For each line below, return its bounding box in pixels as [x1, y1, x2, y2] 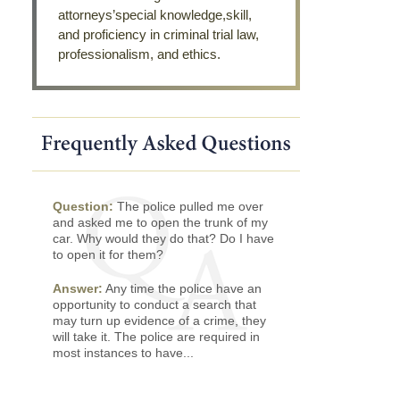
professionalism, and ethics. [58, 46, 221, 62]
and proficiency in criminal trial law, [58, 27, 259, 42]
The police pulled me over [113, 199, 263, 213]
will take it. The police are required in [53, 329, 260, 344]
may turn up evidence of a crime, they [53, 313, 266, 328]
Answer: [53, 281, 103, 296]
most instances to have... [53, 346, 194, 360]
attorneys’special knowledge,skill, [58, 7, 252, 22]
